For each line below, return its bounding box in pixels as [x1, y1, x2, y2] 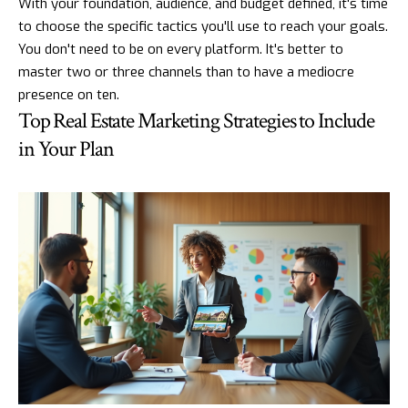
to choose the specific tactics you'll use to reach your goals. [18, 16, 388, 36]
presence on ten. [18, 85, 119, 104]
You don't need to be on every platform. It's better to [18, 39, 343, 58]
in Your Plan [18, 134, 114, 163]
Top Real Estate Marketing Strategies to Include [18, 106, 375, 135]
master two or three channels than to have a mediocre [18, 62, 354, 81]
